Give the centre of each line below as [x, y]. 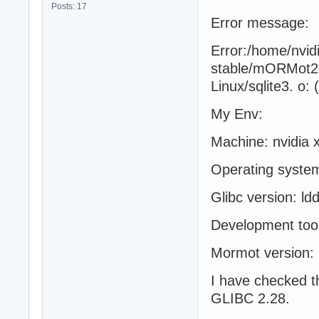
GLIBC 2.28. [250, 298]
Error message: [260, 22]
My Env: [237, 114]
